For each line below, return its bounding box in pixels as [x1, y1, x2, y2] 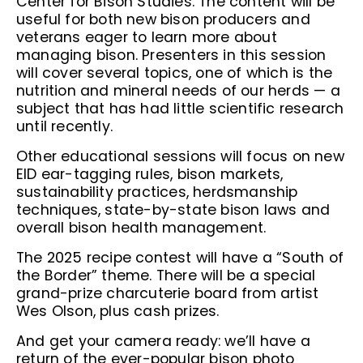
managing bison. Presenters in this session [16, 45, 327, 65]
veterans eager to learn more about [16, 28, 277, 47]
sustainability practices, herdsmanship [16, 182, 298, 202]
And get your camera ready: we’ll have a [16, 331, 310, 351]
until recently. [16, 117, 113, 136]
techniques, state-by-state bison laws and [16, 200, 331, 220]
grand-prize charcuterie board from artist [16, 284, 319, 303]
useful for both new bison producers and [16, 10, 310, 29]
